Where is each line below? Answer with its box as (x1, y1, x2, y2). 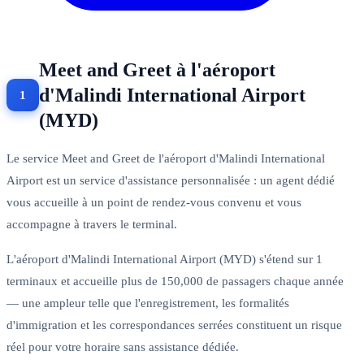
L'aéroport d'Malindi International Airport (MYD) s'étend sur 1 (6, 252, 323, 266)
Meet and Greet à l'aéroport (39, 58, 275, 80)
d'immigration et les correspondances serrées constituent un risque (6, 318, 342, 331)
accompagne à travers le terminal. (6, 217, 177, 231)
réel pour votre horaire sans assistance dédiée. (6, 340, 239, 353)
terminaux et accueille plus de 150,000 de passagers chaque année (6, 274, 344, 288)
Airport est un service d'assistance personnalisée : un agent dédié (6, 173, 335, 187)
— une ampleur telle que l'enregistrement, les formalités (6, 296, 289, 310)
